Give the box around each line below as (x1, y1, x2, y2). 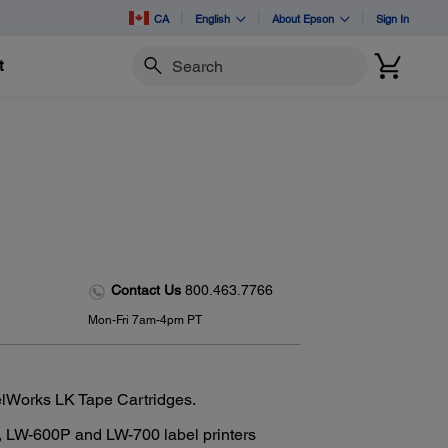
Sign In (376, 11, 409, 25)
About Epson (272, 11, 334, 25)
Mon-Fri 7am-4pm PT (87, 312, 202, 327)
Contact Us (110, 282, 185, 299)
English (195, 11, 230, 25)
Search (130, 66, 176, 83)
